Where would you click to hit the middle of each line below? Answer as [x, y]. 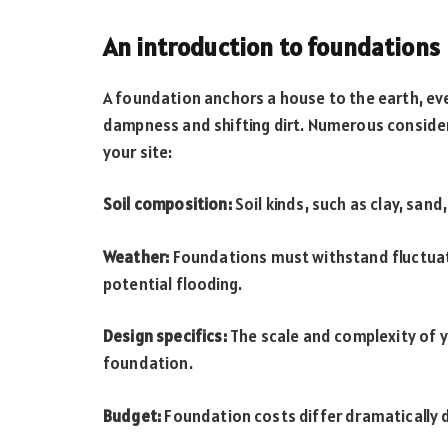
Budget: [132, 415]
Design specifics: [166, 336]
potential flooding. [173, 283]
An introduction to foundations [271, 46]
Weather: [136, 256]
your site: [138, 151]
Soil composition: [169, 204]
